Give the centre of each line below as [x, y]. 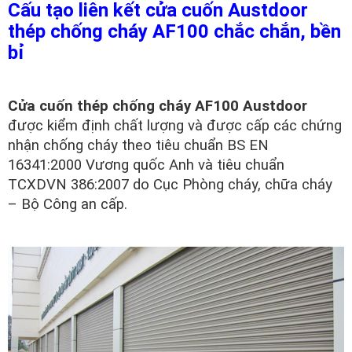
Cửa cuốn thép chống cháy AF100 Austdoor [158, 106]
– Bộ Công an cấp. [70, 204]
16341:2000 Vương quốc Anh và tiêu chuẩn [146, 165]
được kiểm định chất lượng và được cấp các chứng [175, 126]
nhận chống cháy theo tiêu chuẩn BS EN [138, 145]
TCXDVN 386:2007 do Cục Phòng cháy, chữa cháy [170, 185]
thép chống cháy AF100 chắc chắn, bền [174, 31]
